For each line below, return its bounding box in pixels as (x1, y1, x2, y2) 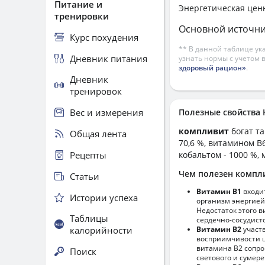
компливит (179, 125, 231, 137)
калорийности (70, 224, 132, 236)
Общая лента (70, 127, 127, 140)
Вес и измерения (70, 106, 143, 118)
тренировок (70, 85, 122, 97)
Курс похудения (70, 31, 138, 43)
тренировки (54, 10, 109, 22)
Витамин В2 (196, 224, 241, 234)
